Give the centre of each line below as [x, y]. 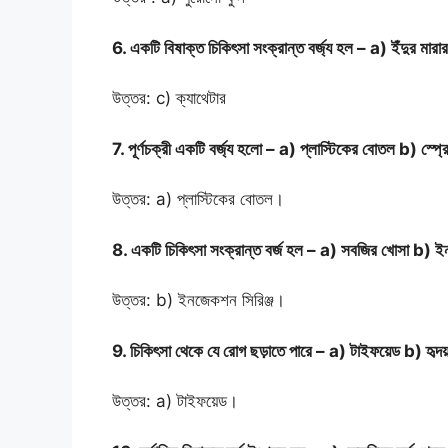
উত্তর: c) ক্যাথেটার [169, 98]
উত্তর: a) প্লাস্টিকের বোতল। [200, 199]
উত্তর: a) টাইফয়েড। [175, 401]
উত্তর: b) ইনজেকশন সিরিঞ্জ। [198, 300]
